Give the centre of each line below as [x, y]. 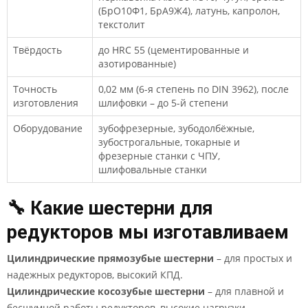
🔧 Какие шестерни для [110, 208]
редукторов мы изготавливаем [148, 232]
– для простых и [253, 258]
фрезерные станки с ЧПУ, [159, 156]
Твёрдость [37, 50]
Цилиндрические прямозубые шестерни [110, 258]
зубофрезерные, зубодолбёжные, [176, 128]
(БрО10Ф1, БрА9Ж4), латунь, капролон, [189, 11]
